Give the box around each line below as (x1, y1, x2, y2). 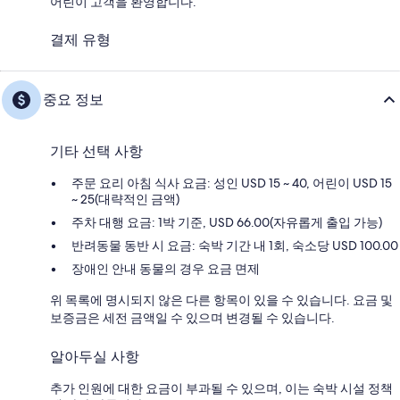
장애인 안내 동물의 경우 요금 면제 (71, 261, 260, 278)
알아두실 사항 (50, 348, 139, 366)
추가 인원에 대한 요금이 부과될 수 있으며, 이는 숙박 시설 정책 (50, 380, 393, 397)
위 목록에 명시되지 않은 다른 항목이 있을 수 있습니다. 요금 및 (50, 292, 393, 309)
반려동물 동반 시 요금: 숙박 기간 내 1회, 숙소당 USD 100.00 (71, 237, 398, 254)
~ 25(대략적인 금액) (71, 191, 179, 208)
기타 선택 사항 (50, 143, 143, 161)
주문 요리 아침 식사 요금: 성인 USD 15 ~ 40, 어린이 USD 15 (71, 175, 392, 192)
